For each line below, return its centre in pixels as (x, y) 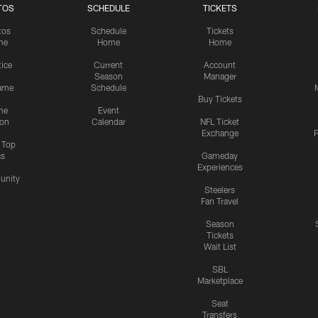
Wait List (220, 247)
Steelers (220, 190)
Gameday (220, 156)
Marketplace (220, 281)
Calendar (108, 122)
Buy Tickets (220, 99)
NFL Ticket (220, 122)
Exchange (220, 133)
